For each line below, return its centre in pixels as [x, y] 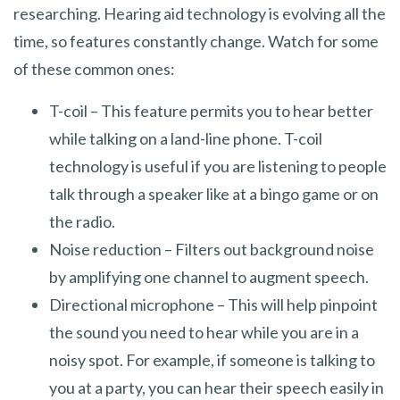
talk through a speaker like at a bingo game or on [214, 193]
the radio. [82, 221]
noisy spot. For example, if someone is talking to [212, 359]
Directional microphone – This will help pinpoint [213, 304]
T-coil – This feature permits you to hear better [211, 110]
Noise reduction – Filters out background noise [212, 249]
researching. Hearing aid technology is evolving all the [200, 13]
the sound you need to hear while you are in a [204, 332]
